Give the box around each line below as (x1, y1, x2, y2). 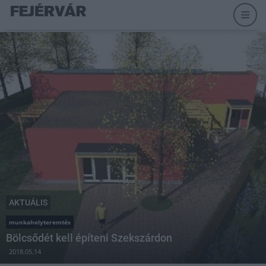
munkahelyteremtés (9, 218, 71, 226)
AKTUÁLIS (9, 198, 47, 207)
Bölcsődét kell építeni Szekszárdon (6, 232, 172, 244)
